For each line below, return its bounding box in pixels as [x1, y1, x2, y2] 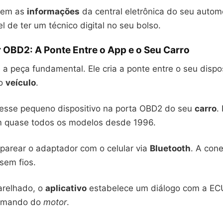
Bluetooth [150, 143, 191, 153]
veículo [5, 78, 36, 88]
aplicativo [45, 183, 87, 193]
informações [27, 6, 80, 16]
